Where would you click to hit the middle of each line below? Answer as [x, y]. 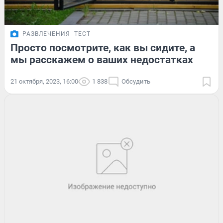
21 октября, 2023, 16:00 [44, 81]
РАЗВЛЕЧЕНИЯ [46, 34]
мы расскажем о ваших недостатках [102, 59]
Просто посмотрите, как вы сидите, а [103, 48]
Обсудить [136, 81]
